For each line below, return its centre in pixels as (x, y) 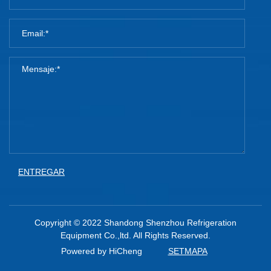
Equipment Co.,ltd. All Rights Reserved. (135, 236)
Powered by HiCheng (101, 251)
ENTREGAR (41, 172)
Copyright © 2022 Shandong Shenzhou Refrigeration (135, 223)
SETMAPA (188, 251)
